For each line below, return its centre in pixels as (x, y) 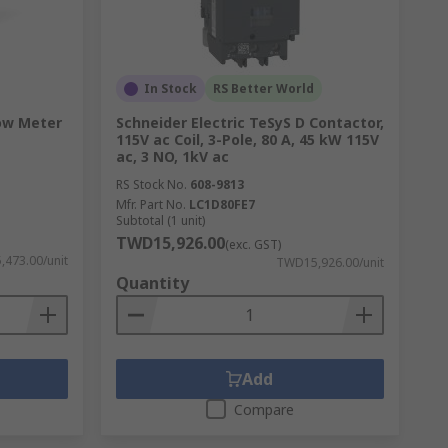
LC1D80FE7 (221, 204)
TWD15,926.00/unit (329, 262)
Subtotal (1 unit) (160, 220)
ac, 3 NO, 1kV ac (172, 156)
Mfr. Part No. (150, 204)
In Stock (170, 88)
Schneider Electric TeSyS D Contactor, (249, 122)
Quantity (152, 283)
